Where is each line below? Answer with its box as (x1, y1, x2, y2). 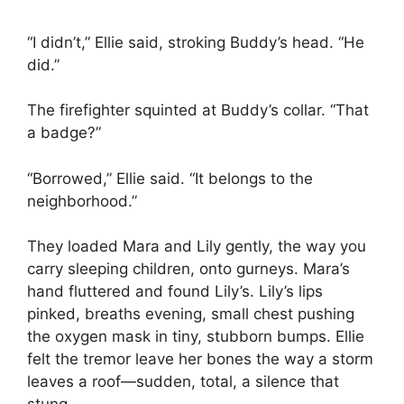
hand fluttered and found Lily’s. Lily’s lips (27, 282, 323, 301)
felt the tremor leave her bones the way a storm (27, 350, 373, 369)
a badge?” (27, 124, 101, 142)
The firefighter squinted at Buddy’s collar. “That (27, 101, 369, 120)
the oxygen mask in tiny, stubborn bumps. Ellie (27, 327, 364, 346)
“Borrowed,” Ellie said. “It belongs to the (27, 169, 313, 188)
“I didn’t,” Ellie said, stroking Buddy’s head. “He (27, 32, 364, 51)
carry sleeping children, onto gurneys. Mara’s (27, 260, 350, 279)
